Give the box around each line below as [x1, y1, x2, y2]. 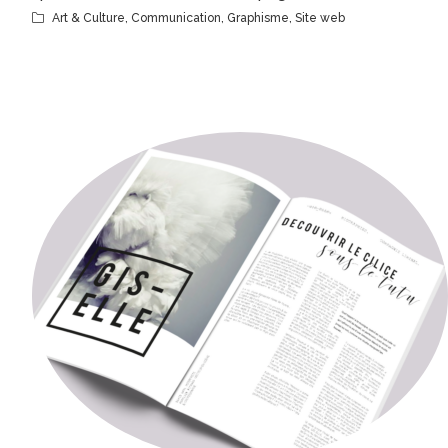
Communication [131, 11, 221, 25]
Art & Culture [52, 11, 125, 25]
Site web [295, 11, 345, 25]
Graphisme [227, 11, 289, 25]
